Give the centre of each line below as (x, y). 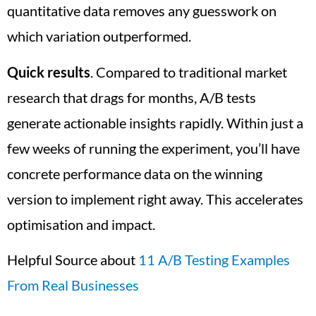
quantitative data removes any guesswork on (142, 11)
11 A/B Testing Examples (214, 260)
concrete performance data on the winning (135, 173)
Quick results (49, 72)
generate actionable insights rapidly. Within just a (155, 122)
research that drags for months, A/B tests (132, 97)
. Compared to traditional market (189, 72)
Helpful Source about (73, 260)
